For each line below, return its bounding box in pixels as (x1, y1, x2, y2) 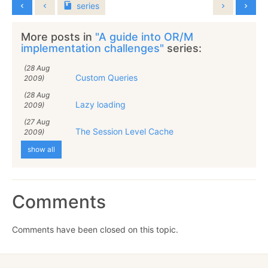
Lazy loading (75, 99, 126, 109)
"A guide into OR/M (95, 30, 193, 43)
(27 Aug (24, 117, 50, 126)
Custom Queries (75, 72, 138, 83)
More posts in (21, 30, 95, 43)
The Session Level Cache (75, 126, 173, 136)
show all (28, 144, 55, 154)
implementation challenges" (21, 41, 167, 54)
